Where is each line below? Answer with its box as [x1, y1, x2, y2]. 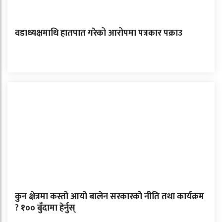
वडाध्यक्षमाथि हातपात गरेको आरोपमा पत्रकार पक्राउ [15, 26, 182, 41]
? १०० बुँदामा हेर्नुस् [15, 201, 75, 216]
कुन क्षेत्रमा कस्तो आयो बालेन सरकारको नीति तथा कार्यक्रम [15, 189, 204, 205]
